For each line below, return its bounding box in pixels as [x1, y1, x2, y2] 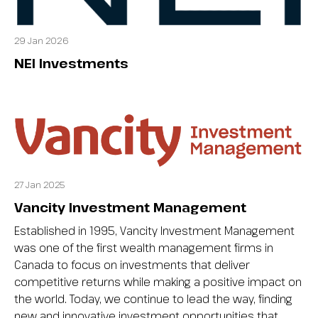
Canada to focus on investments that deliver [14, 257, 250, 273]
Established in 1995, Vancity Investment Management [14, 223, 295, 239]
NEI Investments [14, 55, 128, 72]
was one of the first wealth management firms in [14, 240, 273, 256]
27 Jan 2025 [14, 178, 65, 192]
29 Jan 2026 [14, 34, 69, 48]
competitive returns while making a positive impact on [14, 274, 302, 290]
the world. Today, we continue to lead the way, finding [14, 291, 292, 307]
